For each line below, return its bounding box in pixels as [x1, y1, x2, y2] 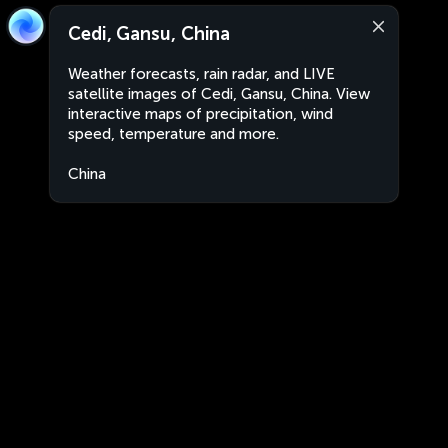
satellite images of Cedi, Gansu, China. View [68, 85, 370, 103]
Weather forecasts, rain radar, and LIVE [68, 65, 335, 83]
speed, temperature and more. [68, 125, 279, 143]
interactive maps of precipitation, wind [68, 105, 333, 123]
